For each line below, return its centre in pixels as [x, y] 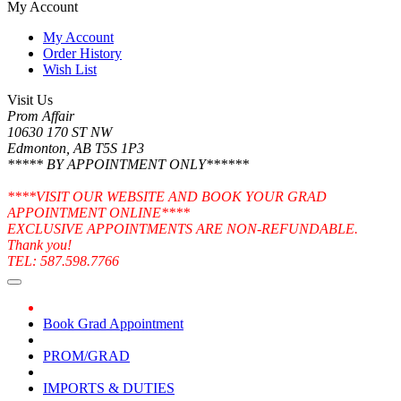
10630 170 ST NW [60, 132]
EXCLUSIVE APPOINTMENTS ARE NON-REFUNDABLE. [183, 229]
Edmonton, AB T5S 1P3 [76, 149]
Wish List [70, 70]
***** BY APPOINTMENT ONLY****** [128, 165]
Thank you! [39, 245]
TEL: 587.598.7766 [63, 261]
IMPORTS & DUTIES [109, 388]
